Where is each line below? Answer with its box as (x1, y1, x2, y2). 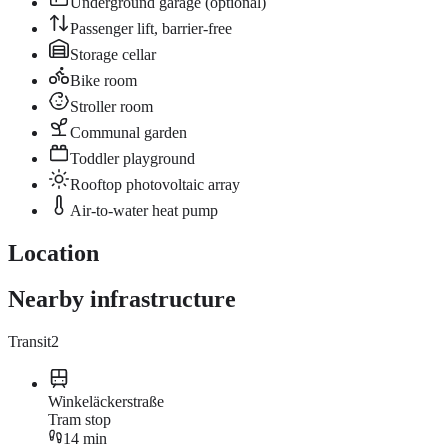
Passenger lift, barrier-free (70, 19, 232, 37)
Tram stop (48, 411, 111, 429)
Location (8, 239, 99, 266)
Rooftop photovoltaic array (70, 175, 240, 193)
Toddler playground (70, 149, 195, 167)
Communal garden (70, 123, 187, 141)
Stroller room (70, 97, 153, 115)
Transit (8, 333, 51, 351)
